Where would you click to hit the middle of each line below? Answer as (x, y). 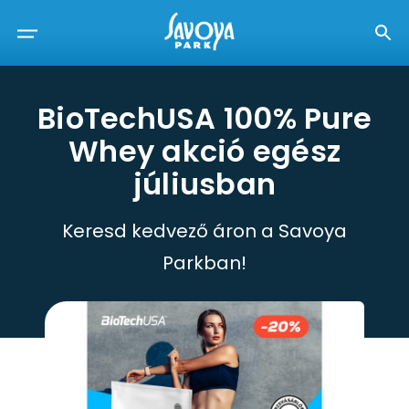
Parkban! (204, 263)
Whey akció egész (204, 151)
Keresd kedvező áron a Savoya (204, 231)
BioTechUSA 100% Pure (204, 118)
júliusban (204, 184)
